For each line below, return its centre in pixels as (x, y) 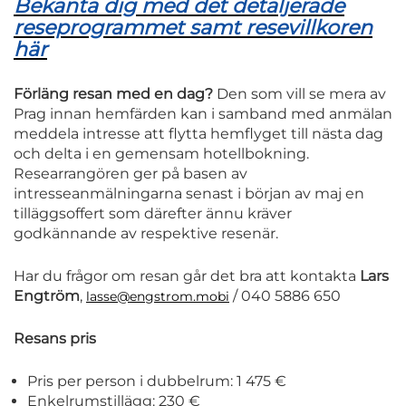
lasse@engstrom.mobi (158, 297)
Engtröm (47, 296)
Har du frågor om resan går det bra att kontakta (187, 276)
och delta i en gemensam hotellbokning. (161, 154)
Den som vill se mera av (300, 94)
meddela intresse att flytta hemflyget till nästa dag (198, 134)
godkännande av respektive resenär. (146, 234)
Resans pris (55, 339)
